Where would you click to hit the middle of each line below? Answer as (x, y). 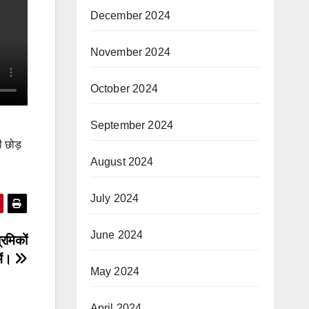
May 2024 (115, 271)
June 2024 (117, 235)
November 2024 (130, 52)
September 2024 (132, 125)
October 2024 (124, 88)
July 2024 (114, 198)
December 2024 (130, 15)
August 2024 (122, 161)
